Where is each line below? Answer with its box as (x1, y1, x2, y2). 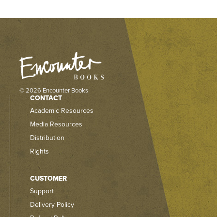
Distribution (30, 133, 64, 142)
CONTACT (30, 93, 62, 102)
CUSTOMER (30, 174, 67, 183)
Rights (30, 147, 49, 155)
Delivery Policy (30, 200, 74, 209)
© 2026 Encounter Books (19, 86, 88, 94)
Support (30, 186, 54, 195)
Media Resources (30, 120, 82, 128)
